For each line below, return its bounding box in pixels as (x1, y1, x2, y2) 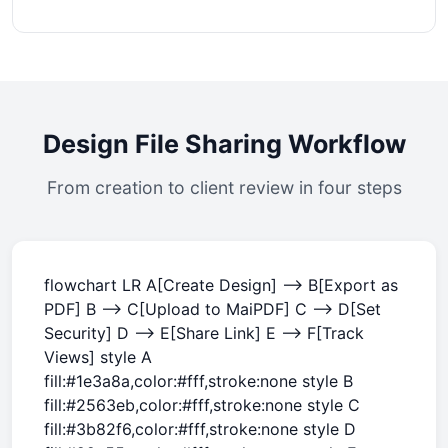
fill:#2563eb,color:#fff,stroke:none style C (44, 395, 360, 415)
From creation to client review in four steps (46, 177, 402, 198)
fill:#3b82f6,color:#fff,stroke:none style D (44, 419, 356, 439)
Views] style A (44, 347, 152, 367)
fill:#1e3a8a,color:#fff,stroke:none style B (44, 371, 353, 391)
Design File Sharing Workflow (42, 129, 406, 159)
